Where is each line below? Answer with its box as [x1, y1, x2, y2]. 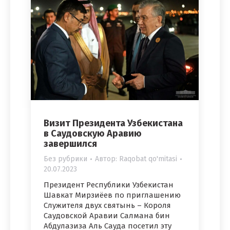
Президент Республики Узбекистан [44, 180, 174, 190]
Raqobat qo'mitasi [119, 155, 177, 164]
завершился [44, 138, 97, 150]
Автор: [95, 155, 119, 164]
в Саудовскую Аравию [44, 128, 142, 140]
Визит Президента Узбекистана [44, 118, 183, 129]
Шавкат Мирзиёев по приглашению [44, 190, 181, 200]
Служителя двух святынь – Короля [44, 201, 171, 210]
